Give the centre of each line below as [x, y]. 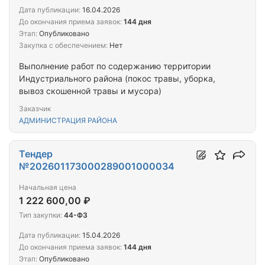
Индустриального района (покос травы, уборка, [117, 79]
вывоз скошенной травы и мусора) [90, 91]
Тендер [36, 154]
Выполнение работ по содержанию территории [115, 66]
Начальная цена [48, 188]
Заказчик [35, 109]
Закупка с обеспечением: [63, 46]
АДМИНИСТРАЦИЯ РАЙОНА [68, 121]
